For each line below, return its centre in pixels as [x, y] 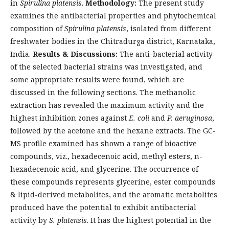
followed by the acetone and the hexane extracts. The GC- [113, 131]
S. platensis [68, 220]
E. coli [139, 118]
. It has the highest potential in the [149, 220]
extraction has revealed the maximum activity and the [107, 105]
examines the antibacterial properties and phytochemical [113, 16]
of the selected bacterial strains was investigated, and [106, 67]
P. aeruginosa [190, 118]
